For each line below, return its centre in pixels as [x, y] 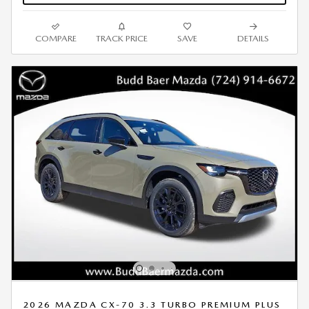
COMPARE [56, 38]
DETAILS [253, 38]
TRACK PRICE [121, 38]
